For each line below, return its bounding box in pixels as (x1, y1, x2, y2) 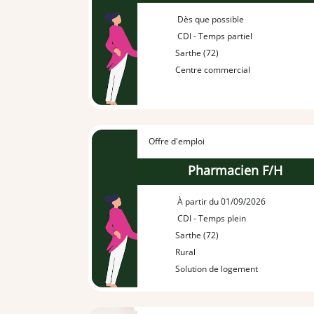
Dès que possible (175, 13, 245, 25)
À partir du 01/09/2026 (175, 196, 266, 208)
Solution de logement (175, 263, 259, 275)
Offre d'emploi (148, 135, 205, 147)
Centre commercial (175, 63, 251, 76)
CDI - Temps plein (175, 212, 247, 225)
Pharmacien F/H (188, 162, 283, 179)
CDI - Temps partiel (175, 29, 253, 42)
